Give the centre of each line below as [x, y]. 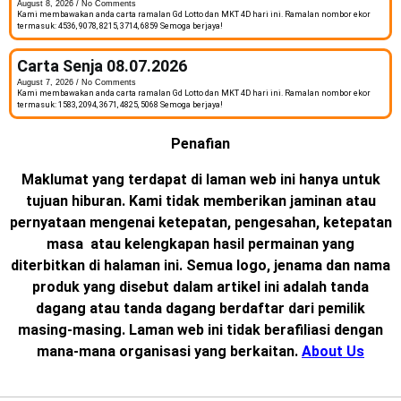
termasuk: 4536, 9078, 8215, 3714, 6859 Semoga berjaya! [120, 26]
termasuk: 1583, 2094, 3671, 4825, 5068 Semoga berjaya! [120, 104]
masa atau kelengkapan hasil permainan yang [200, 243]
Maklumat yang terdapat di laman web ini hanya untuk [200, 179]
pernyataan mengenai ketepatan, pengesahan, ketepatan [200, 222]
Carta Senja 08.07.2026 [102, 65]
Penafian [200, 143]
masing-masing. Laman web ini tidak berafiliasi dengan [200, 329]
